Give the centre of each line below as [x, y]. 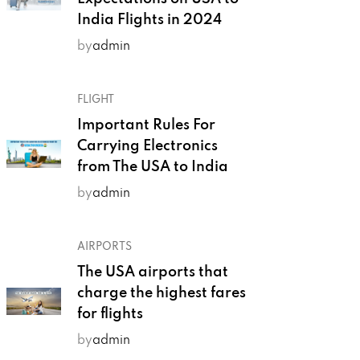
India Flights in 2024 [150, 20]
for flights [110, 314]
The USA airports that [153, 272]
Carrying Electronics [148, 146]
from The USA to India [153, 167]
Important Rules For [147, 125]
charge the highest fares [162, 293]
